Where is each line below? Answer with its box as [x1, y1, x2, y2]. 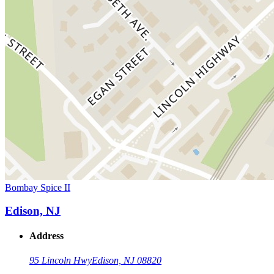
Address [29, 231, 64, 242]
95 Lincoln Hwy [29, 254, 92, 265]
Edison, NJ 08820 [92, 254, 161, 265]
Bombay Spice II [5, 182, 70, 193]
